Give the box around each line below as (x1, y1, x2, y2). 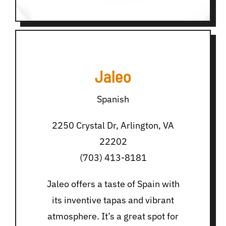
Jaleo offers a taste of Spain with (46, 178, 180, 190)
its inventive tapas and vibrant (52, 194, 174, 206)
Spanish (97, 93, 129, 105)
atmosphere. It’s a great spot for (47, 210, 179, 222)
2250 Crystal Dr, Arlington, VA (52, 120, 174, 132)
